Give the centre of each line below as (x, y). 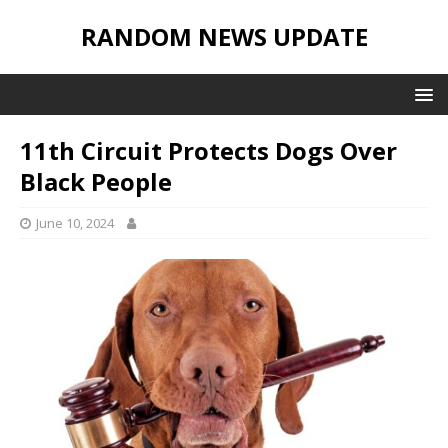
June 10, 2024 (75, 223)
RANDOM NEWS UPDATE (224, 36)
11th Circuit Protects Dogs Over (208, 150)
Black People (96, 181)
